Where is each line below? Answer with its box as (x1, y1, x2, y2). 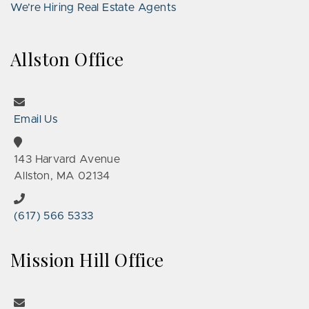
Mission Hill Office (10, 248, 164, 272)
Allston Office (10, 47, 124, 71)
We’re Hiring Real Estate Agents (10, 2, 177, 13)
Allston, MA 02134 (14, 170, 110, 181)
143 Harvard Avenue (14, 154, 121, 165)
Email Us (14, 114, 58, 125)
